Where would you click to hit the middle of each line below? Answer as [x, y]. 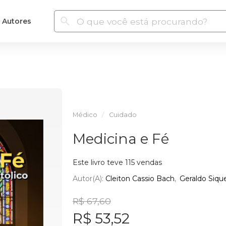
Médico [85, 115]
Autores [16, 21]
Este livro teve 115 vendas [117, 162]
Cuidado [123, 115]
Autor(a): [89, 178]
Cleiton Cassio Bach [140, 178]
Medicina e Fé [121, 139]
